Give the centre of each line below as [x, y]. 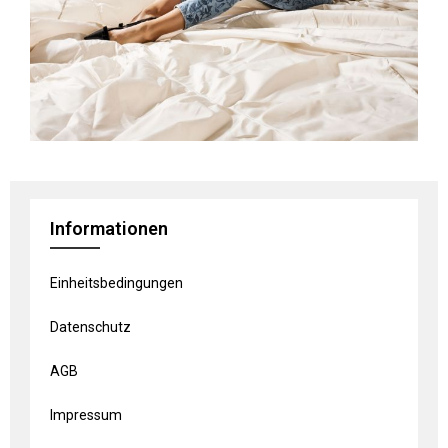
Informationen [109, 228]
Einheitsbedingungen [116, 282]
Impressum [86, 414]
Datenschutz [90, 326]
